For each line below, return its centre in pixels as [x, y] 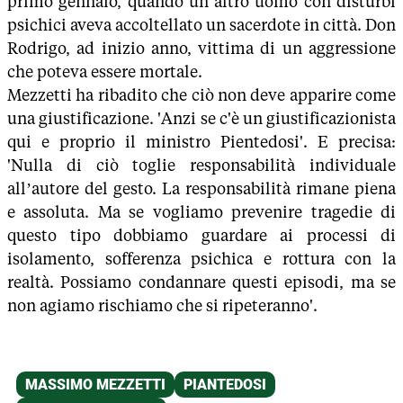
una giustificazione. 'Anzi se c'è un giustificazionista [201, 118]
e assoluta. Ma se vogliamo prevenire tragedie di [201, 212]
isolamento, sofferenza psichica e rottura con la [201, 259]
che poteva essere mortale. [105, 72]
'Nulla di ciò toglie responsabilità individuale [201, 165]
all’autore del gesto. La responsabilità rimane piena [201, 188]
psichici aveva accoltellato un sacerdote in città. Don [201, 25]
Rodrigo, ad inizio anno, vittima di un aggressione [201, 48]
